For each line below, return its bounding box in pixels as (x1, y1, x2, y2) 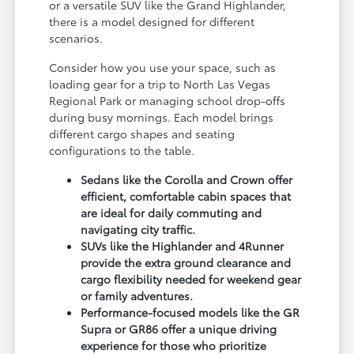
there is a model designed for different (49, 13, 255, 30)
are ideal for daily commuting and (81, 205, 262, 221)
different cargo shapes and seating (49, 126, 235, 142)
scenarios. (49, 30, 104, 47)
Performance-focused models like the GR (81, 304, 300, 321)
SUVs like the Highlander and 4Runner (81, 238, 284, 254)
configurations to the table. (49, 142, 195, 159)
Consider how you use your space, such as (49, 59, 277, 76)
